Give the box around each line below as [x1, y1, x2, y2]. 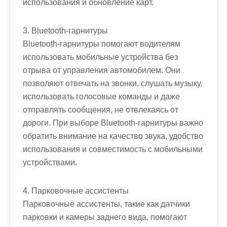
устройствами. [23, 158, 77, 167]
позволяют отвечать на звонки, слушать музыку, [23, 79, 202, 88]
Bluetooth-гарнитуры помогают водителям [23, 39, 180, 48]
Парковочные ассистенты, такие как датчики [23, 199, 190, 208]
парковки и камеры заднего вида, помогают [23, 212, 187, 221]
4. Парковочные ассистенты [23, 186, 129, 195]
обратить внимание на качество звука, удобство [23, 131, 203, 140]
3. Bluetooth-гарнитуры [23, 26, 108, 35]
